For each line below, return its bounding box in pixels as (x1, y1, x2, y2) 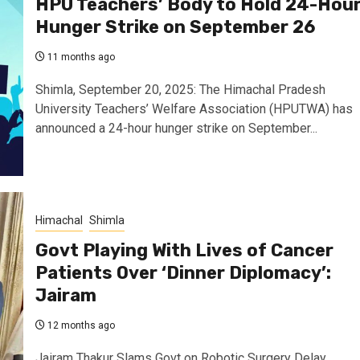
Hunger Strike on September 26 (35, 16, 315, 38)
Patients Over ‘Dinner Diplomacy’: (35, 262, 331, 284)
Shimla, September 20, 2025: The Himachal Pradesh (35, 82, 325, 97)
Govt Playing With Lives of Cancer (35, 239, 333, 261)
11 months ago (44, 51, 115, 63)
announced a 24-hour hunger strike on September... (35, 121, 317, 136)
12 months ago (44, 320, 115, 331)
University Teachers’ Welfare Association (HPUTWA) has (35, 101, 353, 117)
